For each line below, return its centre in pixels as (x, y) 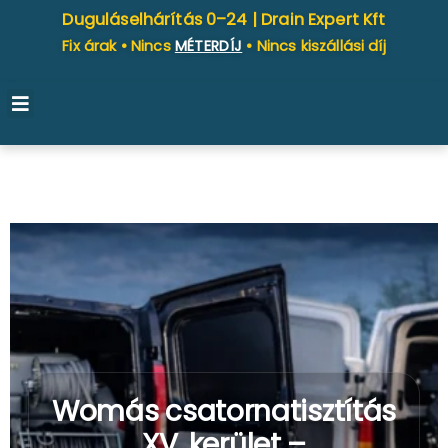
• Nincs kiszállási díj (314, 46)
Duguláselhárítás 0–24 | (162, 19)
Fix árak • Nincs (118, 46)
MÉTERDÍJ (208, 46)
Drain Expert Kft (323, 19)
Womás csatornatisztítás (224, 412)
